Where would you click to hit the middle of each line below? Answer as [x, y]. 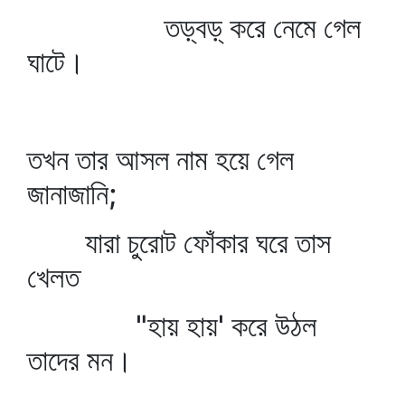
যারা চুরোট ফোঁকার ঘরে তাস [179, 243]
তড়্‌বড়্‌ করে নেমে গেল [194, 28]
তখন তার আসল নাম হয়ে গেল [160, 160]
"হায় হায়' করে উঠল [172, 326]
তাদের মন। [80, 360]
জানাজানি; [72, 194]
